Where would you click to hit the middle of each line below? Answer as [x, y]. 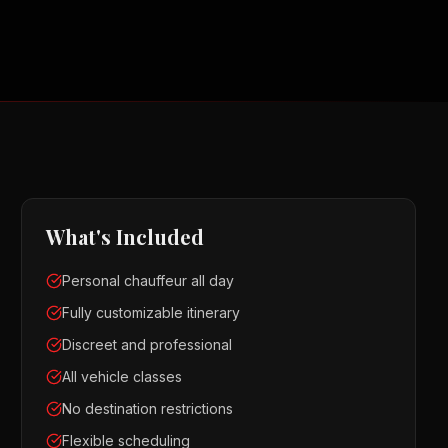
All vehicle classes [122, 376]
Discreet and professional [147, 344]
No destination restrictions [148, 408]
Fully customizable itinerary [151, 312]
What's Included [125, 236]
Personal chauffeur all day [148, 280]
